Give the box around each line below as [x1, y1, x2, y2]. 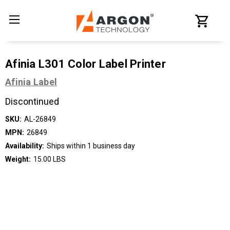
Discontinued [5, 95, 59, 107]
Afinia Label [5, 76, 57, 87]
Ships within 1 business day [46, 141, 135, 150]
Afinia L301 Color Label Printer [5, 57, 166, 71]
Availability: [5, 141, 44, 150]
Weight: [5, 155, 31, 163]
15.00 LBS [33, 155, 66, 163]
